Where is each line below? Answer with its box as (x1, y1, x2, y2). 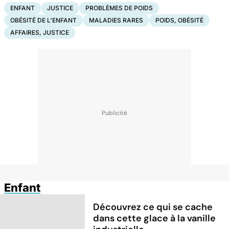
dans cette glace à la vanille (93, 212, 216, 224)
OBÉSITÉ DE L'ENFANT (10, 16, 77, 24)
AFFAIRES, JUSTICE (10, 28, 69, 36)
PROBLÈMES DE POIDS (85, 4, 153, 12)
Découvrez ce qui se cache (93, 200, 213, 213)
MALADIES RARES (89, 16, 143, 24)
